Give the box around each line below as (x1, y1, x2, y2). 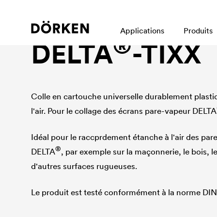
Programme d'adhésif (31, 20, 106, 30)
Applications (120, 26, 164, 35)
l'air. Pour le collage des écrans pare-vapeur (31, 106, 193, 116)
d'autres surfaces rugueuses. (31, 161, 138, 171)
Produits (184, 26, 213, 35)
